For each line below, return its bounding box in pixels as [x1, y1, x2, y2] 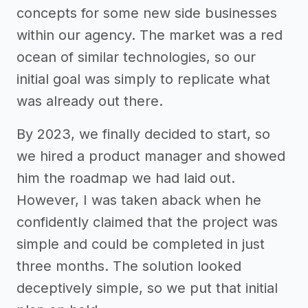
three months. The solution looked [16, 258, 241, 274]
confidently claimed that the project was [16, 214, 278, 230]
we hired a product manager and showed [16, 148, 285, 164]
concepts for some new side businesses [16, 5, 277, 21]
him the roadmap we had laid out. [16, 170, 235, 186]
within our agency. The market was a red [16, 27, 283, 43]
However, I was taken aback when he [16, 192, 261, 208]
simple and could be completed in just [16, 236, 265, 252]
